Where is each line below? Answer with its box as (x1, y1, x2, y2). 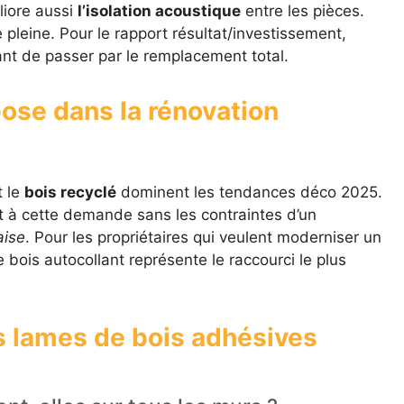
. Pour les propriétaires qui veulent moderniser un (24, 228, 381, 247)
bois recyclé (23, 183, 116, 202)
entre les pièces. (240, 2, 364, 21)
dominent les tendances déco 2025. (115, 183, 382, 202)
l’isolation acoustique (77, 2, 241, 21)
